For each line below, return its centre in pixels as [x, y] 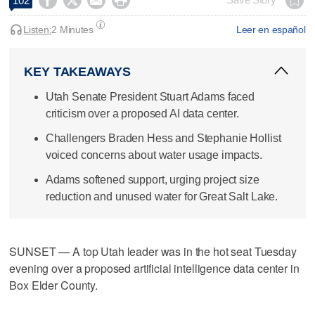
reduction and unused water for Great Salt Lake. [162, 197]
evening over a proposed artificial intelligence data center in [154, 268]
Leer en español [271, 29]
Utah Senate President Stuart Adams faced [150, 96]
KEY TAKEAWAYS [77, 71]
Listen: [38, 29]
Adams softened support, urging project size [152, 180]
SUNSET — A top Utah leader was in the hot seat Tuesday [153, 251]
